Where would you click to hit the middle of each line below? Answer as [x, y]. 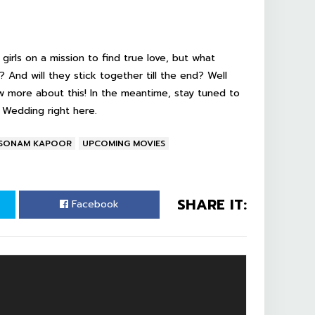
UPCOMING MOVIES [124, 143]
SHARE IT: [212, 205]
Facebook [94, 204]
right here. [71, 111]
